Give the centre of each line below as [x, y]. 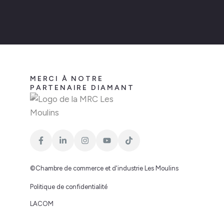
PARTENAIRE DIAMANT [82, 88]
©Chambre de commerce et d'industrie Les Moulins [104, 168]
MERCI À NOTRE [67, 79]
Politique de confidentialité [69, 187]
